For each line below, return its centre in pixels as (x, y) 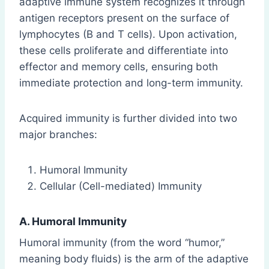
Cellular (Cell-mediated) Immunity (121, 186)
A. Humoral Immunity (73, 222)
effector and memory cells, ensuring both (119, 67)
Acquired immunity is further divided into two (128, 119)
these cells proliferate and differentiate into (124, 51)
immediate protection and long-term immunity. (131, 83)
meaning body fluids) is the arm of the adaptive (134, 258)
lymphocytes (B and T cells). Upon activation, (128, 35)
